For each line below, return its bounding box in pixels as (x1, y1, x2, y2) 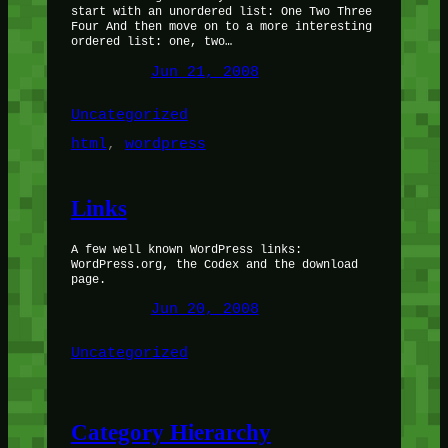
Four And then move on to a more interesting (70, 19, 372, 34)
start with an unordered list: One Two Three (70, 4, 372, 19)
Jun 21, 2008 (150, 63, 259, 80)
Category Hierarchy (70, 419, 271, 446)
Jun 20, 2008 (150, 301, 259, 318)
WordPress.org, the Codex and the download (70, 257, 358, 272)
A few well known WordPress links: (70, 242, 302, 257)
